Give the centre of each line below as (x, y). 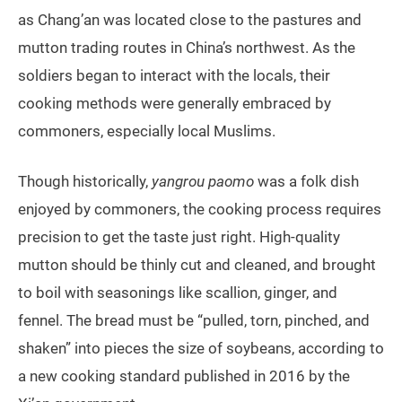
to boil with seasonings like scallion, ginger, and (178, 293)
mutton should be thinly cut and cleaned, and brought (197, 265)
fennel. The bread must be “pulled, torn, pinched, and (194, 321)
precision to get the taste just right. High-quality (179, 237)
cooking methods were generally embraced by (175, 104)
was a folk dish (306, 182)
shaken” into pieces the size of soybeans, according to (201, 349)
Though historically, (85, 182)
